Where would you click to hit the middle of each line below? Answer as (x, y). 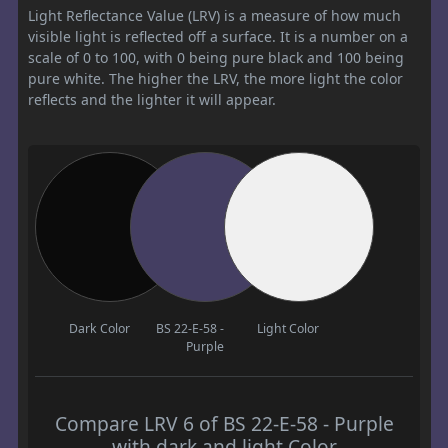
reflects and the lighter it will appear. (152, 100)
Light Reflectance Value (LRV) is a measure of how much (214, 16)
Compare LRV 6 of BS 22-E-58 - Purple (224, 424)
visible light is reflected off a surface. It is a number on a (218, 37)
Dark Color (99, 329)
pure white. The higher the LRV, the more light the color (215, 79)
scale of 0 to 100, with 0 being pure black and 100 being (216, 58)
